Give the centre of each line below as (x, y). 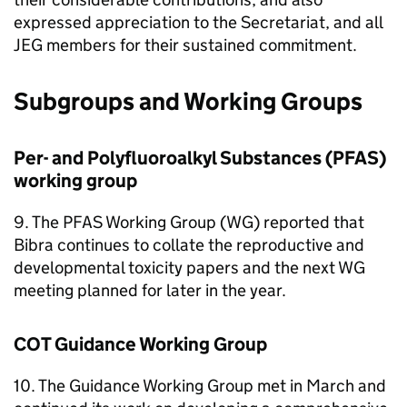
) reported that (309, 222)
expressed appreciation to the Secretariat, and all (198, 22)
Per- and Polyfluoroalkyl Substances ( (173, 158)
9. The (38, 222)
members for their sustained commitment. (200, 45)
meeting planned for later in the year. (150, 290)
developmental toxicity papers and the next (176, 267)
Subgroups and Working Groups (188, 101)
